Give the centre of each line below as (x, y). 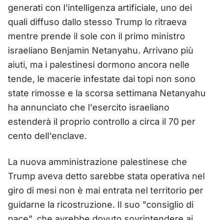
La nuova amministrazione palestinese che (97, 162)
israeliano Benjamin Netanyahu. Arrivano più (101, 50)
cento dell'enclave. (47, 136)
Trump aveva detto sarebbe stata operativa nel (106, 176)
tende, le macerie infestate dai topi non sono (102, 79)
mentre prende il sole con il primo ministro (96, 36)
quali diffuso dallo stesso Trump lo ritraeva (97, 22)
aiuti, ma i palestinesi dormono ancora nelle (99, 64)
